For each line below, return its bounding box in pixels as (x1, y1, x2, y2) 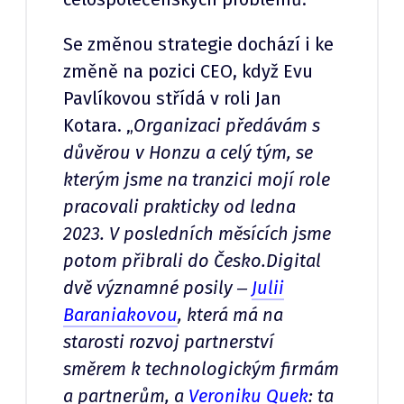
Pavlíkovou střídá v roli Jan (63, 87, 281, 110)
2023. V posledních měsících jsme (63, 223, 331, 245)
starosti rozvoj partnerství (63, 331, 274, 353)
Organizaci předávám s (133, 115, 320, 137)
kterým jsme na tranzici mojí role (63, 169, 330, 191)
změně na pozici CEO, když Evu (63, 60, 313, 83)
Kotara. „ (63, 115, 133, 137)
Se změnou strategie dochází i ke (63, 33, 334, 56)
